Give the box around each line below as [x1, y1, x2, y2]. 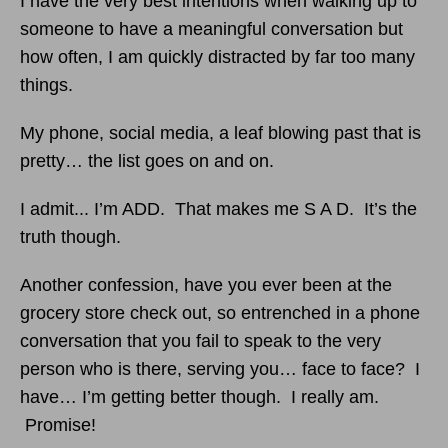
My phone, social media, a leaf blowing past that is [20, 123, 421, 143]
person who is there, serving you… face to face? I [20, 359, 420, 379]
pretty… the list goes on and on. [20, 151, 274, 171]
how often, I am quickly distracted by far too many [20, 47, 415, 67]
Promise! [20, 415, 96, 435]
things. [20, 75, 73, 95]
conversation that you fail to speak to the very [20, 331, 381, 351]
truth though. [20, 227, 121, 247]
